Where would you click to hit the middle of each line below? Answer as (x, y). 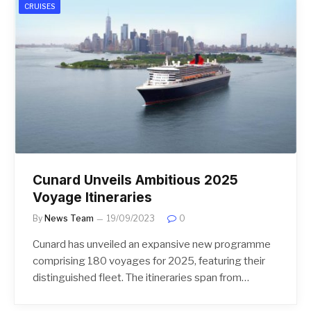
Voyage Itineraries (92, 197)
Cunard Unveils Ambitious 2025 (135, 180)
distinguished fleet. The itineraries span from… (141, 277)
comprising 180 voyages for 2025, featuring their (149, 261)
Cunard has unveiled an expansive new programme (152, 244)
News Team (69, 218)
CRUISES (40, 7)
